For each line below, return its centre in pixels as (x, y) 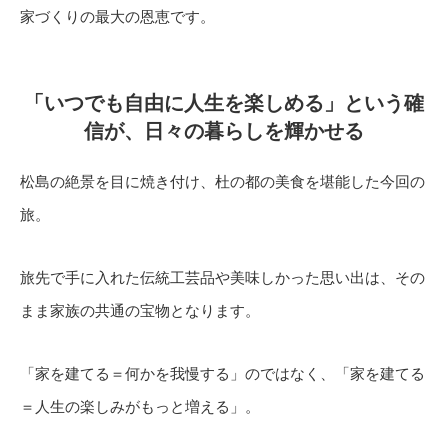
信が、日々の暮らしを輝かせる (224, 131)
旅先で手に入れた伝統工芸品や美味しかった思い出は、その (222, 277)
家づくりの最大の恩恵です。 (117, 16)
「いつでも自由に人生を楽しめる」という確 (224, 103)
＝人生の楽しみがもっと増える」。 (140, 406)
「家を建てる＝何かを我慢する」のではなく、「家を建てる (222, 373)
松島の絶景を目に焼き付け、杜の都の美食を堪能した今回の (222, 181)
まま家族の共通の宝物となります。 (140, 310)
